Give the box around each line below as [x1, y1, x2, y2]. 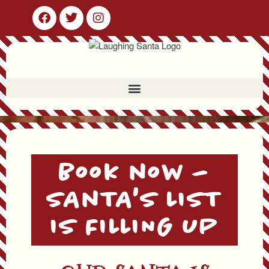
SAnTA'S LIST [47, 183, 222, 217]
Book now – [59, 156, 210, 190]
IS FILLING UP [50, 210, 219, 244]
